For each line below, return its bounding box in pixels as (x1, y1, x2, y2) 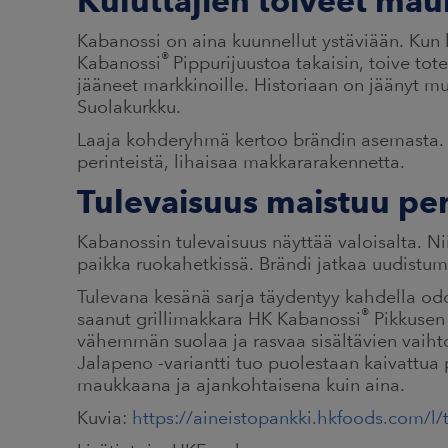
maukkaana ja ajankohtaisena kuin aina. (77, 373, 405, 395)
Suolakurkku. (77, 95, 181, 117)
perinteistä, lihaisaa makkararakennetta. (77, 150, 405, 172)
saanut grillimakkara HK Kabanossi (77, 307, 361, 329)
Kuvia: (77, 406, 132, 428)
